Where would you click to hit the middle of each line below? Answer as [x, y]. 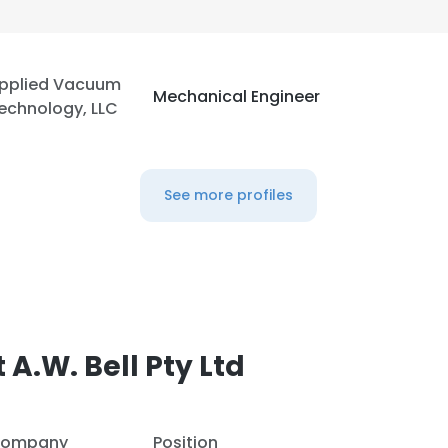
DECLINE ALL [306, 50]
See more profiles [228, 195]
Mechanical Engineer [236, 96]
